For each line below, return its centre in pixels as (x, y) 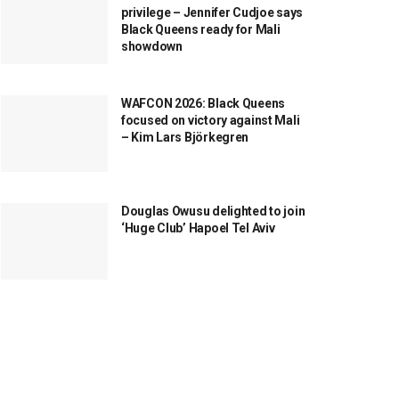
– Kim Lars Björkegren (185, 138)
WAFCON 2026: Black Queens (204, 104)
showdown (152, 47)
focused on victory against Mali (211, 121)
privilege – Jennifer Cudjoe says (212, 13)
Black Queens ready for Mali (201, 30)
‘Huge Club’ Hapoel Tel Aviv (198, 228)
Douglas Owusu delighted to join (213, 211)
